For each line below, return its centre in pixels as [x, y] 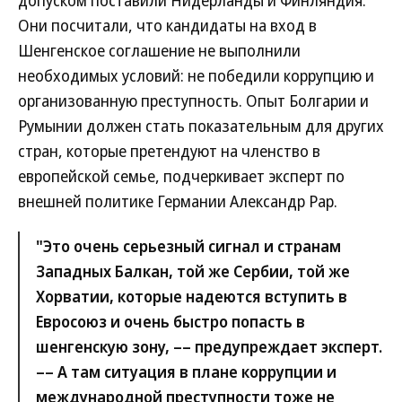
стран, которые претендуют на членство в [169, 151]
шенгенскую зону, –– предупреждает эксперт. [209, 346]
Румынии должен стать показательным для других [201, 126]
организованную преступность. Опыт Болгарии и [193, 100]
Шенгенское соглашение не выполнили [159, 50]
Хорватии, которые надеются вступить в [192, 296]
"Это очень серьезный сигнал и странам [188, 246]
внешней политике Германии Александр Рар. [178, 201]
